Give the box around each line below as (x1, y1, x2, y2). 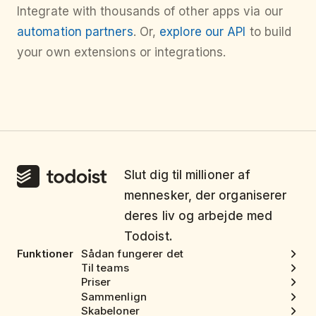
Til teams (80, 261, 129, 275)
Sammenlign (80, 289, 147, 303)
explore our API (159, 24, 246, 39)
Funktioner (17, 246, 74, 260)
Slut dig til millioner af (124, 167, 251, 182)
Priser (80, 275, 111, 289)
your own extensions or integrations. (17, 44, 226, 59)
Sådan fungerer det (80, 246, 184, 260)
